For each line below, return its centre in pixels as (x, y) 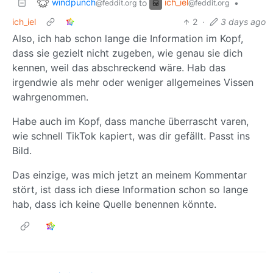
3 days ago (243, 22)
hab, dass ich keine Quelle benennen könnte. (114, 204)
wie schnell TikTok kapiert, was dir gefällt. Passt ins (131, 136)
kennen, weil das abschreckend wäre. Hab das (119, 68)
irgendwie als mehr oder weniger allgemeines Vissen (133, 83)
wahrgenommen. (50, 97)
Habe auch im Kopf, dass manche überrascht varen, (130, 122)
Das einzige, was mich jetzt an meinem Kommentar (129, 175)
